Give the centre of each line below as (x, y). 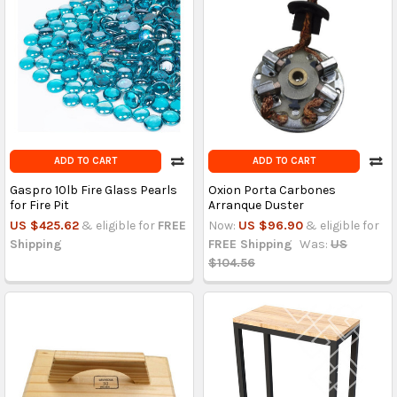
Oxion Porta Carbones (272, 190)
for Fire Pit (39, 205)
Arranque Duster (256, 205)
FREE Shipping (250, 244)
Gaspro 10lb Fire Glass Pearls (93, 190)
